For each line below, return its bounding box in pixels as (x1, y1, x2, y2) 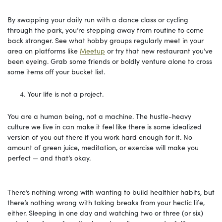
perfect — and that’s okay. (7, 152, 95, 163)
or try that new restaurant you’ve (105, 45, 213, 55)
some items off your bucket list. (7, 66, 107, 76)
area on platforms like (7, 45, 80, 55)
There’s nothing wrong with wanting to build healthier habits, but (7, 186, 215, 197)
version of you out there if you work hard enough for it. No (7, 131, 192, 142)
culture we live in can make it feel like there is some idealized (7, 121, 202, 131)
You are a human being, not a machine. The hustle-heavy (7, 111, 191, 121)
